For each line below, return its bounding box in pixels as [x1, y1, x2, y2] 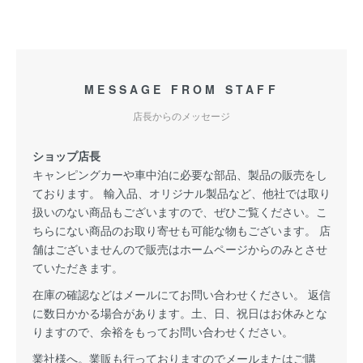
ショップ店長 [32, 147, 100, 164]
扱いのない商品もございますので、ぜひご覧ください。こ [32, 203, 327, 220]
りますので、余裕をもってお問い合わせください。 [32, 322, 293, 340]
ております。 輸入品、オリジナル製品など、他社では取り [32, 184, 331, 201]
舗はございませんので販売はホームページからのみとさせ [32, 240, 327, 257]
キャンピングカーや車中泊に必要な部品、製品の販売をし [32, 165, 327, 182]
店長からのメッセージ [133, 108, 230, 122]
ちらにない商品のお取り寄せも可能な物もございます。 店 [32, 221, 331, 238]
